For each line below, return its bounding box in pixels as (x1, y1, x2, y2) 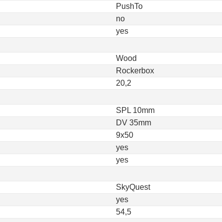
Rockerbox (116, 66, 154, 75)
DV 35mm (116, 118, 151, 127)
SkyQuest (116, 183, 150, 191)
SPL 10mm (116, 106, 155, 114)
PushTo (116, 2, 143, 10)
